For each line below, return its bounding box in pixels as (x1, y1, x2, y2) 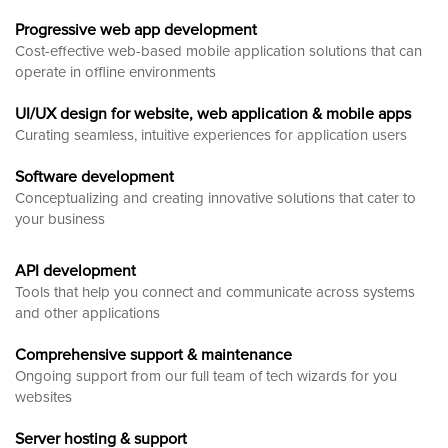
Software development (15, 166, 174, 187)
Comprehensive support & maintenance (15, 344, 292, 365)
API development (15, 260, 136, 281)
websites (15, 387, 72, 406)
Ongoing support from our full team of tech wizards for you (15, 366, 397, 385)
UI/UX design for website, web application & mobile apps (15, 103, 411, 124)
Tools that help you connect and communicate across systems (15, 282, 415, 301)
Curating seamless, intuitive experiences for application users (15, 125, 407, 144)
